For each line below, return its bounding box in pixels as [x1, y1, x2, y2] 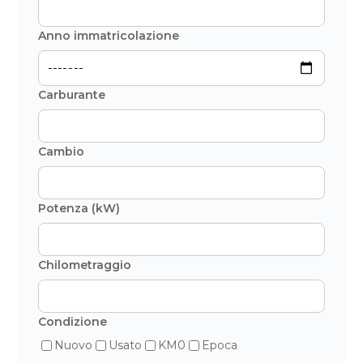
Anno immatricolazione [38, 28, 180, 43]
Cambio [38, 143, 85, 159]
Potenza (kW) [38, 200, 121, 216]
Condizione [38, 314, 108, 329]
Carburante [38, 87, 106, 102]
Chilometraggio [38, 257, 132, 272]
